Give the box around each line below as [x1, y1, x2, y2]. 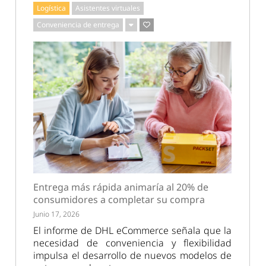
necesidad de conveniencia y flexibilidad [33, 236, 232, 250]
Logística [37, 2, 66, 13]
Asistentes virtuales [75, 2, 141, 13]
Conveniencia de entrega [37, 19, 120, 30]
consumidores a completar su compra [33, 193, 205, 207]
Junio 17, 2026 [33, 209, 80, 220]
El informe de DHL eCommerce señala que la [33, 224, 232, 237]
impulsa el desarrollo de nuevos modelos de [33, 249, 232, 262]
